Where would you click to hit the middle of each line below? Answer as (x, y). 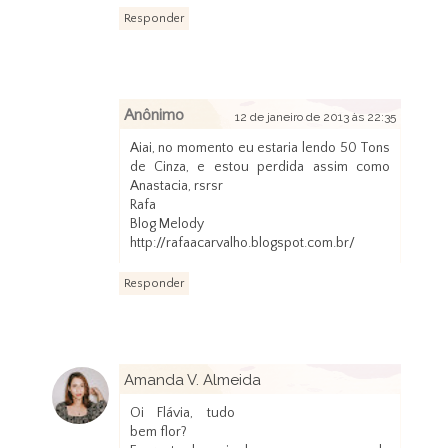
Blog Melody (166, 224)
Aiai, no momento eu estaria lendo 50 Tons (260, 148)
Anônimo (153, 115)
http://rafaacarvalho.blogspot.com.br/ (242, 243)
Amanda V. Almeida (192, 380)
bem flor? (158, 432)
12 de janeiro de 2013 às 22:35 (316, 117)
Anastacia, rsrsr (176, 186)
